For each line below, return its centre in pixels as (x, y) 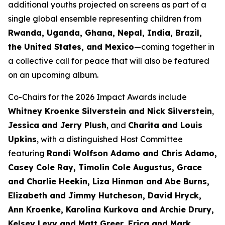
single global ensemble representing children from (105, 19)
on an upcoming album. (53, 75)
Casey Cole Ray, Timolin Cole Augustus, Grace (105, 167)
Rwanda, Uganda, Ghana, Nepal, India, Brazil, (105, 33)
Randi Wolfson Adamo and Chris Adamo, (132, 153)
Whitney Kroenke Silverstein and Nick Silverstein (110, 111)
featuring (27, 153)
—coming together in (174, 47)
